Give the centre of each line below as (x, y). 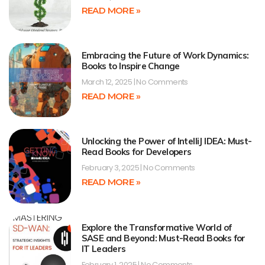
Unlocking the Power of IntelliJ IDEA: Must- (167, 141)
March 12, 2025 (107, 82)
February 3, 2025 (111, 168)
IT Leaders (104, 248)
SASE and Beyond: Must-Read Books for (163, 238)
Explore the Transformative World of (156, 227)
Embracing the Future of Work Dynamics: (165, 55)
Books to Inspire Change (130, 66)
